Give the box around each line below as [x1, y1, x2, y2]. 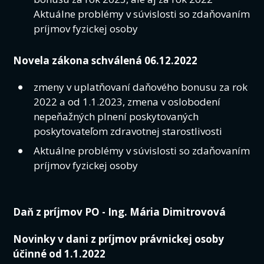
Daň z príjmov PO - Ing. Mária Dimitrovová [13, 205, 226, 219]
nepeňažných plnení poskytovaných [34, 109, 199, 123]
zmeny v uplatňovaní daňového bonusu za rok [34, 80, 248, 94]
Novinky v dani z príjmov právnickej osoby [13, 232, 225, 246]
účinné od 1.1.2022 [13, 246, 106, 260]
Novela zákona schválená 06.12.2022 [13, 53, 198, 67]
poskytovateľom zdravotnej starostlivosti [34, 124, 223, 138]
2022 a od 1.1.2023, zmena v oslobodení [34, 94, 221, 108]
